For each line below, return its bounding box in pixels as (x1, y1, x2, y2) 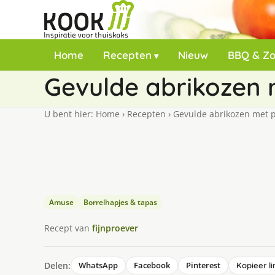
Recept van (44, 222, 92, 234)
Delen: (44, 259, 71, 271)
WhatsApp (79, 260, 118, 271)
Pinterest (186, 260, 220, 271)
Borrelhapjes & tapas (83, 197, 157, 207)
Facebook (134, 260, 170, 271)
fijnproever (92, 222, 138, 234)
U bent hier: (44, 108, 96, 120)
